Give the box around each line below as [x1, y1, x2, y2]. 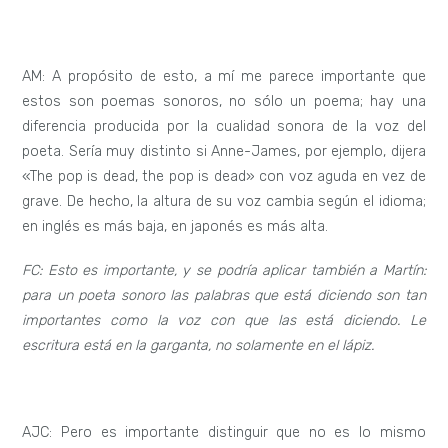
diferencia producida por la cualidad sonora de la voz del [22, 117, 426, 135]
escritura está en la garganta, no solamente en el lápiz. [22, 336, 375, 354]
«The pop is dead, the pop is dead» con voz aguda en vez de [22, 167, 426, 185]
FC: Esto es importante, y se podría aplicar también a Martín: [22, 261, 426, 279]
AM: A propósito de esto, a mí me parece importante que [22, 67, 426, 85]
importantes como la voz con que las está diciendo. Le [22, 311, 426, 329]
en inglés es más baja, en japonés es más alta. [22, 217, 329, 235]
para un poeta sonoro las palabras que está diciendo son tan [22, 286, 426, 304]
